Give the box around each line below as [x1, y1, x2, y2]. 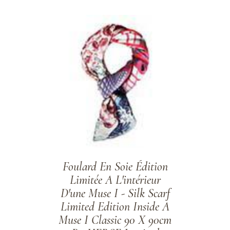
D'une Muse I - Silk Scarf [60, 186, 170, 201]
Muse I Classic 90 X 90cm [59, 213, 171, 228]
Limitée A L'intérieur [69, 172, 161, 188]
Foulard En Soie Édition [62, 159, 168, 175]
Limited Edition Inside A [61, 199, 169, 215]
